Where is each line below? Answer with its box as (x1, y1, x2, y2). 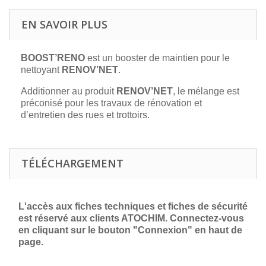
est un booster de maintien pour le (87, 53, 230, 63)
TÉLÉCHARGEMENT (21, 156, 123, 170)
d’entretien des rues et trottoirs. (21, 110, 150, 120)
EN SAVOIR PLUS (21, 17, 107, 31)
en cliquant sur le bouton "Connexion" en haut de (18, 225, 242, 235)
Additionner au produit (21, 86, 116, 96)
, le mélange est (173, 86, 239, 96)
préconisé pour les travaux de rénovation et (21, 98, 202, 108)
